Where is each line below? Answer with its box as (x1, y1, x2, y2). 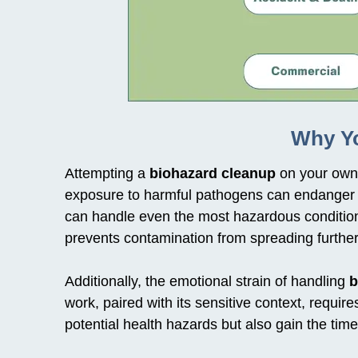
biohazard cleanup (149, 165, 276, 181)
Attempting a (64, 165, 149, 181)
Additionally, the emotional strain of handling (64, 272, 349, 289)
